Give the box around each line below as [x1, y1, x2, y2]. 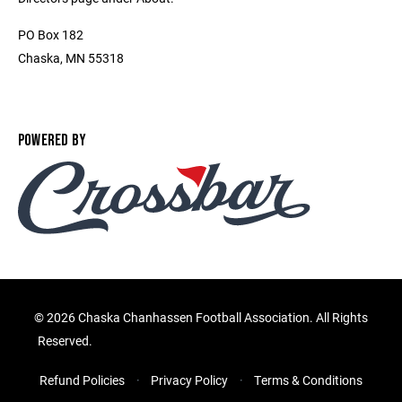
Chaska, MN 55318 [18, 49, 124, 66]
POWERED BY [18, 131, 87, 150]
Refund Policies [39, 371, 125, 389]
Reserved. [38, 332, 95, 350]
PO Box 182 [18, 26, 83, 43]
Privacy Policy [151, 371, 228, 389]
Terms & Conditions [254, 371, 363, 389]
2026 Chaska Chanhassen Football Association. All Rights [47, 309, 368, 327]
